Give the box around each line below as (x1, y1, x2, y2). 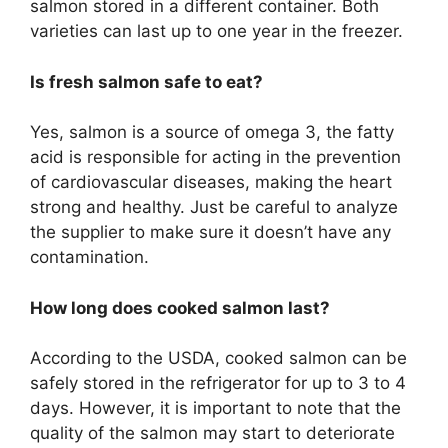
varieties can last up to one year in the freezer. (30, 21, 403, 42)
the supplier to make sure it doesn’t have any (30, 222, 391, 243)
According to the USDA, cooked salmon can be (30, 348, 407, 369)
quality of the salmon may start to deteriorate (30, 423, 395, 444)
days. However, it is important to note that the (30, 398, 401, 419)
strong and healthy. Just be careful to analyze (30, 197, 398, 218)
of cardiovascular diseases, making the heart (30, 172, 392, 193)
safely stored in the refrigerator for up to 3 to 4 (30, 373, 406, 394)
